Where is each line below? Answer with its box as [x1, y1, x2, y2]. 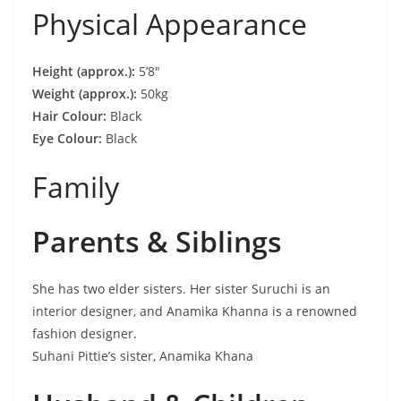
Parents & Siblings [32, 222, 282, 260]
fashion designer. [32, 325, 137, 342]
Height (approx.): [32, 63, 135, 80]
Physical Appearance [32, 4, 307, 43]
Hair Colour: [32, 107, 110, 124]
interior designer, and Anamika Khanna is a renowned [32, 303, 357, 320]
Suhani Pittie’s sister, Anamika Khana [32, 347, 253, 364]
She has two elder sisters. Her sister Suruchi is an [32, 280, 330, 297]
